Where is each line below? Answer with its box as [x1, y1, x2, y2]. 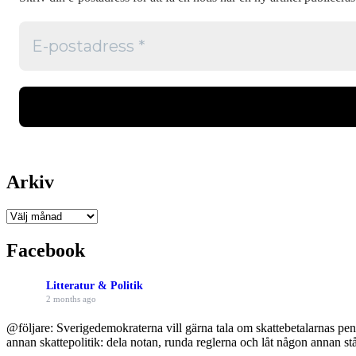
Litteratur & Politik [46, 279, 143, 292]
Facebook [6, 239, 85, 261]
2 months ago [46, 293, 96, 304]
